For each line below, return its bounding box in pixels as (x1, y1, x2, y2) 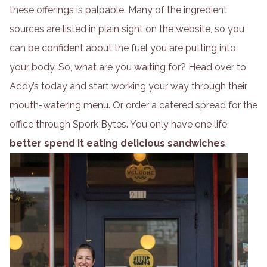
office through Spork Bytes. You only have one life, (10, 118, 229, 130)
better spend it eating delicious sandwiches (10, 137, 225, 149)
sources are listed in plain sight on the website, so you (10, 23, 244, 35)
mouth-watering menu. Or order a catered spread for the (10, 99, 257, 111)
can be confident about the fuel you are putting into (10, 42, 236, 54)
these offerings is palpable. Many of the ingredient (10, 4, 227, 15)
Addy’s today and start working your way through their (10, 80, 247, 92)
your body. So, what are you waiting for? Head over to (10, 61, 246, 73)
